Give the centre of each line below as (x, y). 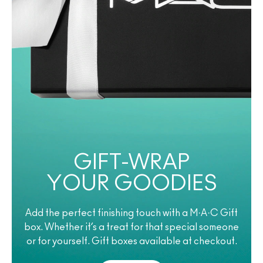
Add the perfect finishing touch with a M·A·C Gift (131, 213)
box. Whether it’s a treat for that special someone (131, 227)
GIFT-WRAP (131, 162)
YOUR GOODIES (131, 183)
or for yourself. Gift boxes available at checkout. (131, 241)
